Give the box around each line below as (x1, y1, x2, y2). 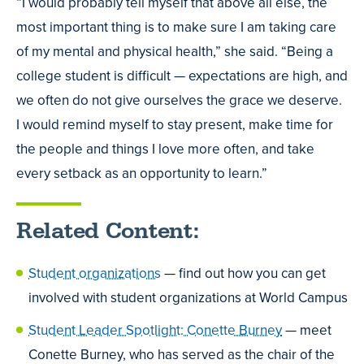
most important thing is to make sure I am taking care (16, 17, 336, 38)
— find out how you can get (161, 262, 326, 284)
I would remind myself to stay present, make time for (16, 115, 333, 136)
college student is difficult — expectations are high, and (16, 66, 348, 87)
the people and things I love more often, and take (16, 139, 314, 160)
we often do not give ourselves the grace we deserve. (16, 90, 342, 111)
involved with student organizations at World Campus (28, 287, 348, 308)
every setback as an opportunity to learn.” (16, 163, 267, 184)
